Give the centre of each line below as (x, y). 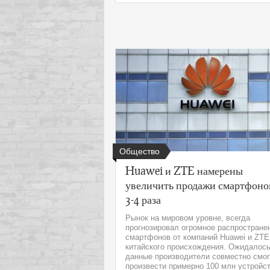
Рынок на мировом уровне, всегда (188, 218)
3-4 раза (143, 199)
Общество (140, 152)
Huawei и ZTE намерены (184, 171)
